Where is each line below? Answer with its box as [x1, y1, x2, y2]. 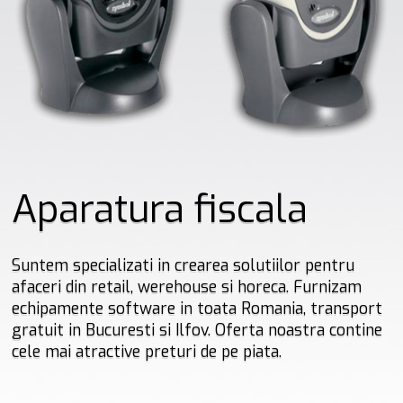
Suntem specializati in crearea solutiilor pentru [12, 254, 355, 276]
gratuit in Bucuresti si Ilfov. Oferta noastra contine [12, 318, 383, 341]
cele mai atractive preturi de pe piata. [12, 340, 282, 363]
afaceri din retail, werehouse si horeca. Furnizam [12, 275, 363, 298]
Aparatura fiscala [12, 184, 309, 235]
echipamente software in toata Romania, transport [12, 297, 383, 319]
